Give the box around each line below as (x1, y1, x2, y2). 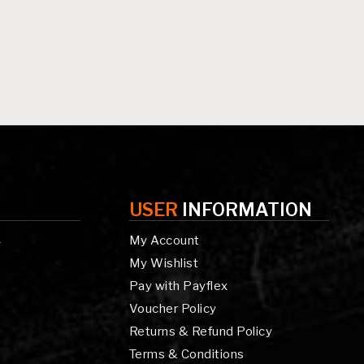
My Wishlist (128, 255, 199, 271)
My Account (128, 232, 200, 248)
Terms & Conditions (128, 346, 245, 362)
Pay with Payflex (128, 278, 228, 293)
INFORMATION (181, 198, 312, 220)
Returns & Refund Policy (128, 323, 273, 339)
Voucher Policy (128, 301, 217, 316)
